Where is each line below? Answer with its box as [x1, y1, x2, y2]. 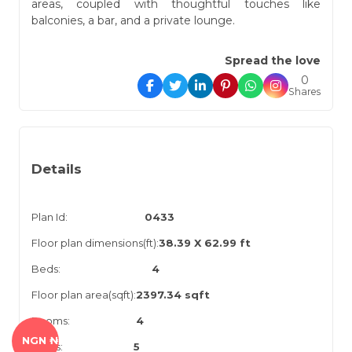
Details [31, 160, 82, 177]
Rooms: [31, 313, 70, 327]
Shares [288, 85, 321, 97]
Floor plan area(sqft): [31, 288, 136, 301]
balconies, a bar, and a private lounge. [31, 13, 235, 27]
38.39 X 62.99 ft [159, 236, 251, 249]
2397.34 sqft [136, 288, 210, 301]
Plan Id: [31, 210, 68, 223]
